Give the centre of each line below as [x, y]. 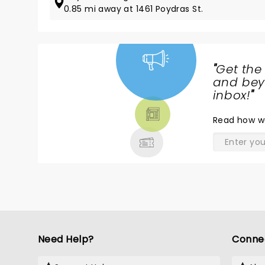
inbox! [232, 95]
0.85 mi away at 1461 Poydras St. [134, 9]
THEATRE [86, 111]
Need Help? [66, 239]
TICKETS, [86, 96]
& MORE [84, 125]
